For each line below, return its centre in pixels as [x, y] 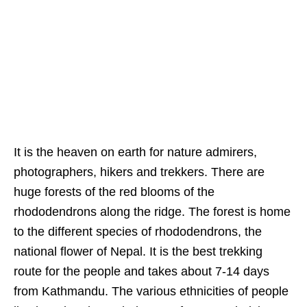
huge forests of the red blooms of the [114, 192]
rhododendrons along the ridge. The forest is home [152, 212]
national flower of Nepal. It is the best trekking [138, 252]
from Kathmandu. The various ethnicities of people [151, 292]
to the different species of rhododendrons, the [138, 232]
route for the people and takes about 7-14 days [142, 272]
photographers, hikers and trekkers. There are [139, 172]
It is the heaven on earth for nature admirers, [135, 152]
